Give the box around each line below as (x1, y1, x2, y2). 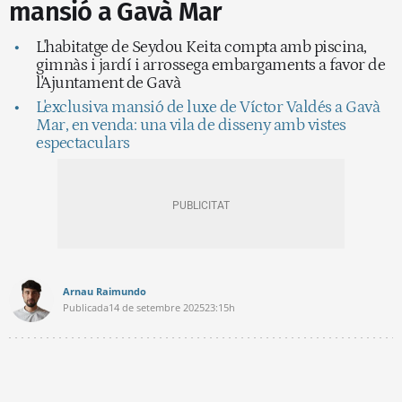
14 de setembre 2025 (109, 300, 205, 314)
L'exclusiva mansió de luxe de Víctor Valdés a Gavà (36, 97, 380, 117)
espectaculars (36, 133, 130, 153)
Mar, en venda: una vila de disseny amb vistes (36, 115, 346, 135)
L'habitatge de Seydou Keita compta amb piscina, (36, 37, 367, 57)
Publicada (63, 300, 109, 314)
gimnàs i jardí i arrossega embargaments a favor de (36, 55, 385, 74)
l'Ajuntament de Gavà (36, 73, 180, 92)
